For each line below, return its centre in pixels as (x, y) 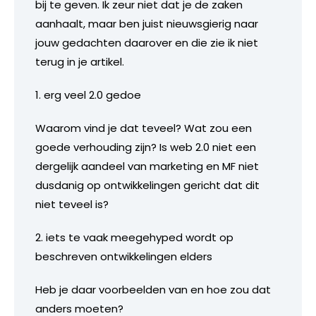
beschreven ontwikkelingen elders (124, 256)
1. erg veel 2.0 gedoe (88, 95)
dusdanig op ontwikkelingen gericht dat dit (147, 185)
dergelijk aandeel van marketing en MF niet (147, 166)
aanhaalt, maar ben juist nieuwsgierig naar (147, 23)
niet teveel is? (72, 204)
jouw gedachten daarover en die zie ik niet (147, 42)
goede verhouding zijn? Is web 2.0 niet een (146, 147)
